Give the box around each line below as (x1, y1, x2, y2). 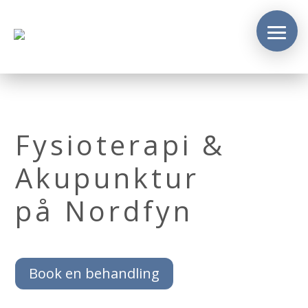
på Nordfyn (15, 192, 194, 230)
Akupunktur (15, 159, 200, 197)
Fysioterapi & (15, 126, 226, 164)
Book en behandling (29, 264, 160, 283)
